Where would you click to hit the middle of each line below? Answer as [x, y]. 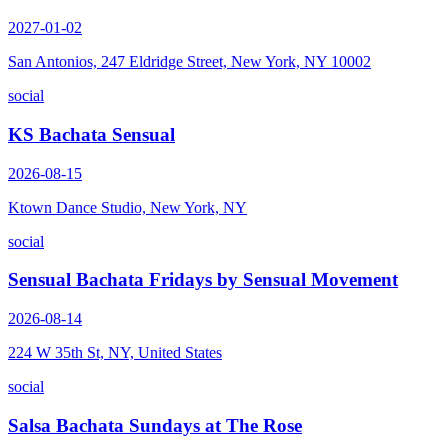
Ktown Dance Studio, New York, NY [127, 207]
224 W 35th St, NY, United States [115, 353]
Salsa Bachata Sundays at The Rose [155, 425]
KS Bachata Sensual [91, 134]
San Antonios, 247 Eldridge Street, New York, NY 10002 [189, 62]
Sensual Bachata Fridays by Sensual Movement [203, 280]
